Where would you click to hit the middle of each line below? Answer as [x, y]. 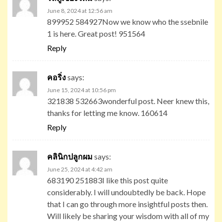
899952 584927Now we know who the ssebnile [128, 21]
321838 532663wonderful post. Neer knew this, [128, 101]
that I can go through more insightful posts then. [127, 204]
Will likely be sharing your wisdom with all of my [128, 216]
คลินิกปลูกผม [70, 156]
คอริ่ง [56, 77]
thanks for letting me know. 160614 [107, 112]
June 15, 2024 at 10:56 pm [82, 90]
